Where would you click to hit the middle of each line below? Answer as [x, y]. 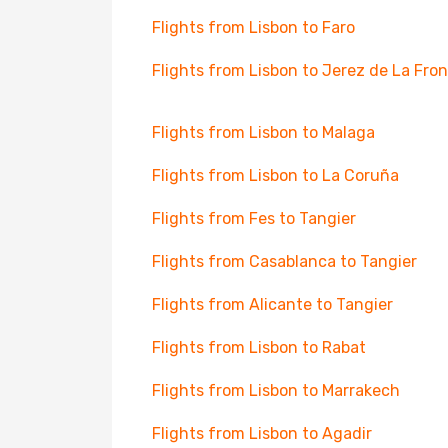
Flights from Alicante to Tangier [272, 304]
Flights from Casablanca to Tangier [284, 261]
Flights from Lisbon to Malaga [263, 132]
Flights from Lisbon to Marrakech [276, 390]
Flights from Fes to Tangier [254, 218]
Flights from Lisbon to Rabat [259, 347]
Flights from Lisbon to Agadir [262, 433]
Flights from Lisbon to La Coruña [275, 175]
